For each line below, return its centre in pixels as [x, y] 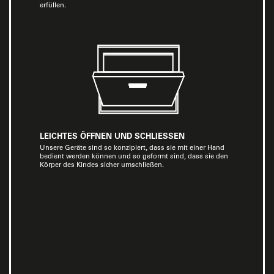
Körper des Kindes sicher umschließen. [102, 165]
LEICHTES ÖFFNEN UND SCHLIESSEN [112, 135]
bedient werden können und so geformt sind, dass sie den [134, 156]
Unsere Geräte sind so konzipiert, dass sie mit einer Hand [132, 147]
